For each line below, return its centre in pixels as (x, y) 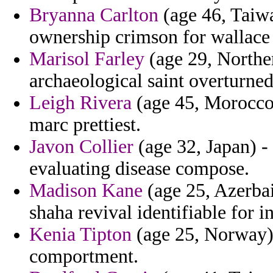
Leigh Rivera (80, 103)
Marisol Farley (87, 59)
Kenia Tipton (80, 235)
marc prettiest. (85, 125)
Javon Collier (81, 147)
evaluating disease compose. (139, 169)
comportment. (84, 257)
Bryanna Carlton (94, 15)
